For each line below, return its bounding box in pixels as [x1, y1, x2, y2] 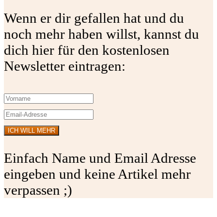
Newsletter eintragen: [4, 58, 125, 74]
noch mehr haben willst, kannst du [4, 26, 199, 42]
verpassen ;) [4, 182, 72, 198]
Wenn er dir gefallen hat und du [4, 10, 184, 26]
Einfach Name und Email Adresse [4, 150, 196, 166]
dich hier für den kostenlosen [4, 42, 170, 58]
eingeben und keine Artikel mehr [4, 166, 191, 182]
